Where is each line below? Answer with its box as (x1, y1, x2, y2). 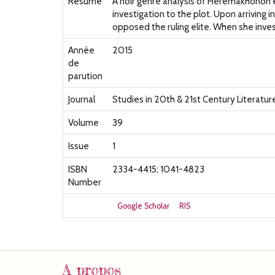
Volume (68, 117, 99, 129)
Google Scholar (117, 201, 169, 211)
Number (68, 176, 101, 188)
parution (68, 70, 103, 82)
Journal (68, 93, 95, 106)
